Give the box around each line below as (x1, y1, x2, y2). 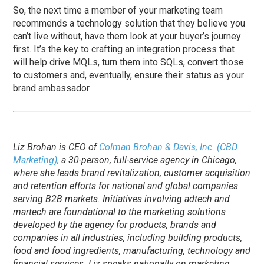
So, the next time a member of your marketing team (13, 4, 223, 16)
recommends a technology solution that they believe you (13, 17, 246, 29)
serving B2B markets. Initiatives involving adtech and (13, 193, 230, 204)
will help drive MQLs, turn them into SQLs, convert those (13, 56, 245, 68)
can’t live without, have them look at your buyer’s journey (13, 30, 242, 42)
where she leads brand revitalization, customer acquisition (13, 167, 251, 179)
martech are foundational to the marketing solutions (13, 206, 226, 217)
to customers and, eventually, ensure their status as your (13, 69, 245, 81)
